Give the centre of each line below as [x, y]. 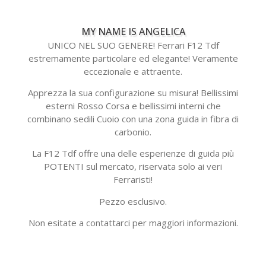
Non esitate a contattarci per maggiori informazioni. [133, 223]
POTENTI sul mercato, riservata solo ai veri [133, 167]
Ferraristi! [133, 180]
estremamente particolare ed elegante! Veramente [133, 58]
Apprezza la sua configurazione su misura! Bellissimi [133, 92]
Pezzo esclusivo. [133, 201]
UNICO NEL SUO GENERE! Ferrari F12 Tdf [133, 45]
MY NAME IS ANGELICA [133, 31]
